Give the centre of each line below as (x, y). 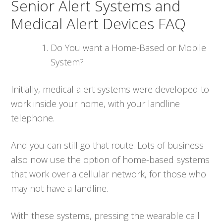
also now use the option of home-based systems (111, 159)
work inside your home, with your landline (96, 103)
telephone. (33, 118)
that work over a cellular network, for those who (109, 174)
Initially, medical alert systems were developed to (110, 89)
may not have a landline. (60, 188)
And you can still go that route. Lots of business (108, 145)
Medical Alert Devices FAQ (99, 23)
